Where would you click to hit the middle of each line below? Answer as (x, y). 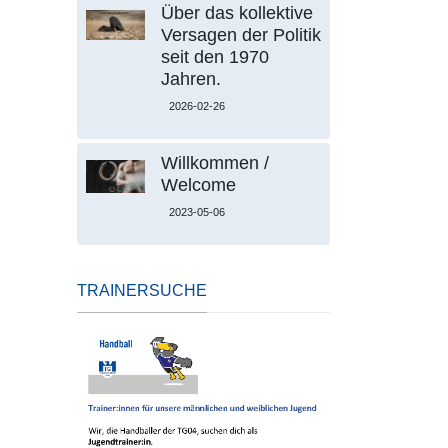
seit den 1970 (214, 57)
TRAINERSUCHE (142, 291)
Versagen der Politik (240, 35)
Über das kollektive (236, 13)
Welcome (198, 185)
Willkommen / (214, 163)
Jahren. (190, 79)
